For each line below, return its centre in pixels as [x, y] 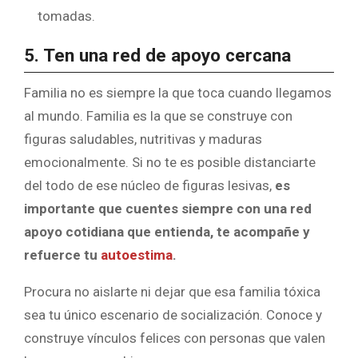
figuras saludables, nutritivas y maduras [143, 139]
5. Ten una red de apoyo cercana [157, 55]
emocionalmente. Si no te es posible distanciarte [170, 163]
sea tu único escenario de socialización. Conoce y [173, 315]
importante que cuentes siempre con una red [168, 209]
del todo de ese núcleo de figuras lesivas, [148, 186]
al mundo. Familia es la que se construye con [158, 116]
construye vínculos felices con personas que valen [175, 338]
